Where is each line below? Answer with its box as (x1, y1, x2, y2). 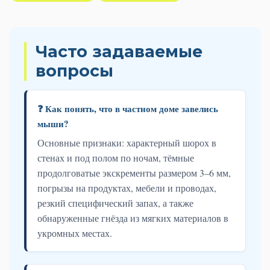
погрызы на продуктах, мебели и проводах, (37, 181, 216, 194)
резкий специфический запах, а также (37, 196, 193, 209)
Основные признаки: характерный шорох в (37, 136, 216, 149)
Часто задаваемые (36, 41, 202, 61)
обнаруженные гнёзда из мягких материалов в (37, 211, 228, 224)
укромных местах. (37, 226, 112, 239)
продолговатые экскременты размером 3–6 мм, (37, 166, 231, 179)
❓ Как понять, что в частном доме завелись (37, 101, 218, 115)
